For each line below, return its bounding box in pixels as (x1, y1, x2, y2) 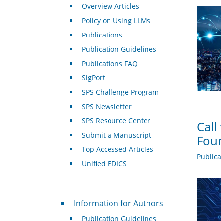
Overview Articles (81, 1, 139, 11)
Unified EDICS (81, 159, 127, 169)
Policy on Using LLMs (81, 16, 150, 26)
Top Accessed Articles (81, 145, 153, 154)
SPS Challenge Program (81, 87, 159, 97)
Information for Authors (74, 198, 163, 209)
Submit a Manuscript (81, 130, 151, 140)
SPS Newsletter (81, 102, 132, 111)
